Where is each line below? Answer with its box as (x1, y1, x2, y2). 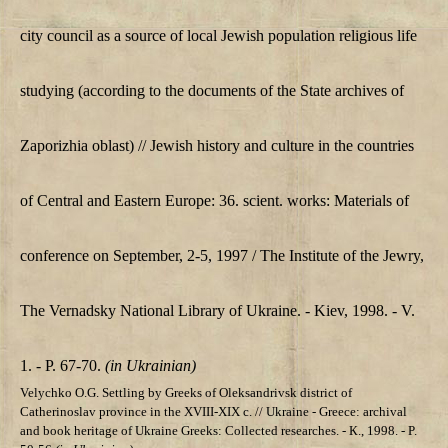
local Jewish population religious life (187, 27, 417, 45)
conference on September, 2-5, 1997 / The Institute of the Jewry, (20, 247, 424, 265)
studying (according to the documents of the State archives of (20, 82, 404, 100)
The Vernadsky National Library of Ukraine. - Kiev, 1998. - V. (20, 302, 415, 320)
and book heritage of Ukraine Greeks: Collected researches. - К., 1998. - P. (20, 423, 417, 439)
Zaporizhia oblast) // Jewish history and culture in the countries (20, 137, 414, 155)
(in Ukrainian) (105, 357, 196, 375)
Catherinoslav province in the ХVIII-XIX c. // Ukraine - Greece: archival (20, 404, 407, 420)
